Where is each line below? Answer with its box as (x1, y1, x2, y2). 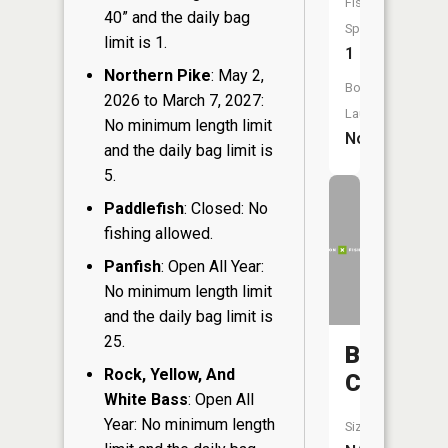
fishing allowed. (104, 223, 213, 243)
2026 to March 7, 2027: (104, 90, 264, 110)
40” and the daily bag (104, 7, 250, 27)
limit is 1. (104, 32, 167, 52)
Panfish (104, 256, 161, 276)
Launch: (345, 106, 390, 121)
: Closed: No (184, 198, 268, 218)
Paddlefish (104, 198, 184, 218)
